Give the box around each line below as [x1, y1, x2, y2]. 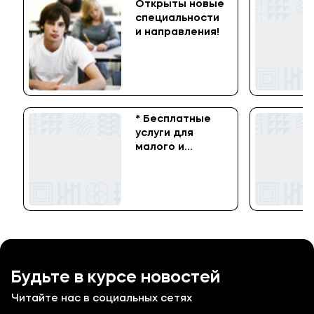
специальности [135, 13, 219, 25]
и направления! [135, 27, 219, 39]
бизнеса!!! [135, 170, 189, 182]
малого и [135, 142, 184, 153]
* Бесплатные [135, 114, 211, 125]
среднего [135, 156, 189, 168]
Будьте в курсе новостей [11, 270, 220, 287]
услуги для [135, 128, 193, 139]
